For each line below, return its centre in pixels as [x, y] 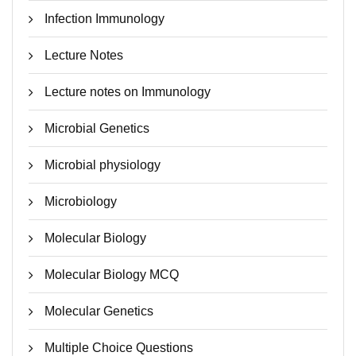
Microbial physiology [103, 165]
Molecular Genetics [99, 311]
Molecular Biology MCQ [112, 275]
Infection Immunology [104, 19]
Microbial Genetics [97, 128]
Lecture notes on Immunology [128, 92]
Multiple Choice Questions [119, 348]
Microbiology [81, 201]
